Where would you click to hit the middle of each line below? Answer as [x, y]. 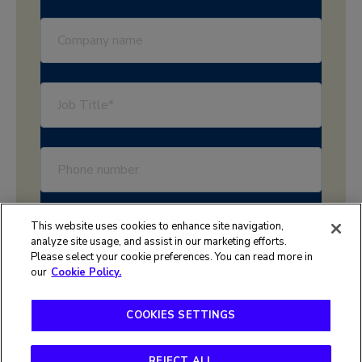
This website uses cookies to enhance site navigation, [158, 226]
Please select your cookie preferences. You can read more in [172, 257]
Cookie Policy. [86, 272]
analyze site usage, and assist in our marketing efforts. [159, 242]
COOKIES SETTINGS [181, 315]
